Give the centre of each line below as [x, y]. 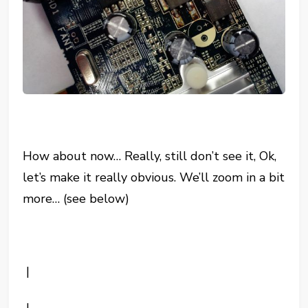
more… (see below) [76, 198]
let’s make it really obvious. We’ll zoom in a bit [154, 177]
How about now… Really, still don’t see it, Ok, [150, 156]
